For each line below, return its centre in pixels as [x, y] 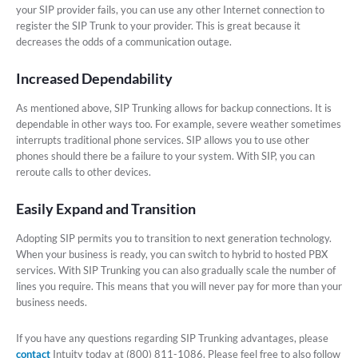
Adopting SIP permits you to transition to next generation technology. [174, 238]
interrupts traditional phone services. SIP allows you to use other [163, 140]
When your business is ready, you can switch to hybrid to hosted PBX [172, 254]
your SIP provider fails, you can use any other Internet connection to [170, 10]
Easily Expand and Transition [106, 209]
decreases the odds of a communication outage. [124, 42]
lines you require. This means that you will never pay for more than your [179, 286]
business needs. [52, 302]
